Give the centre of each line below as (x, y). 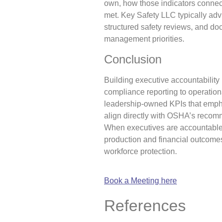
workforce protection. (140, 151)
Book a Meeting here (140, 181)
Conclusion (133, 59)
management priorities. (144, 39)
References (145, 206)
